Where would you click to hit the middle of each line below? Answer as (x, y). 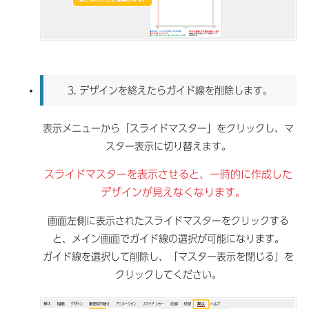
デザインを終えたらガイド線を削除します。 (176, 91)
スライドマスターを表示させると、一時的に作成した (168, 175)
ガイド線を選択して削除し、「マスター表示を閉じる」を (168, 257)
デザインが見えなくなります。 (173, 192)
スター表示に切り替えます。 (168, 147)
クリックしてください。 (168, 275)
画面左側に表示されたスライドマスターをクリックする (168, 221)
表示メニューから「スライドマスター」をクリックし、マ (168, 129)
